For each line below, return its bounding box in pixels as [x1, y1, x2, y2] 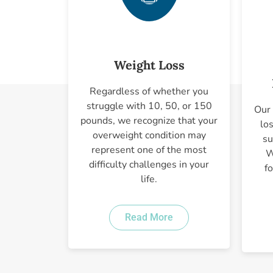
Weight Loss [113, 57, 185, 73]
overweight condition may [92, 128, 206, 142]
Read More [125, 211, 173, 223]
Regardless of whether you [90, 84, 208, 98]
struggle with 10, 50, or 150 [86, 99, 212, 113]
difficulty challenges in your [89, 157, 209, 171]
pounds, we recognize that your [80, 113, 218, 127]
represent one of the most [91, 143, 207, 157]
